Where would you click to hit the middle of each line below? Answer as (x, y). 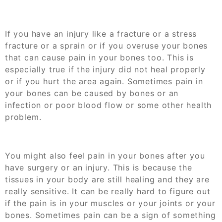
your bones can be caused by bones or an (92, 93)
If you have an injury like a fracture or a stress (101, 33)
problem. (23, 117)
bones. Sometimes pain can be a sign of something (111, 215)
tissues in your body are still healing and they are (107, 179)
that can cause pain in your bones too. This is (99, 57)
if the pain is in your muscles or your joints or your (110, 203)
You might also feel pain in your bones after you (105, 155)
